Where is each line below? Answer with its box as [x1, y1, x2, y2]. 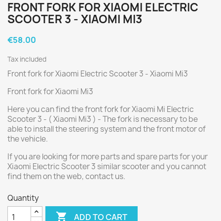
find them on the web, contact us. [7, 171, 125, 182]
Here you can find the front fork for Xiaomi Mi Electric [7, 104, 194, 114]
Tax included [7, 55, 46, 64]
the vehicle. [7, 134, 48, 144]
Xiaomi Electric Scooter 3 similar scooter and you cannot [7, 161, 206, 172]
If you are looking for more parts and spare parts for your [7, 151, 208, 162]
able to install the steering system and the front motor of [7, 124, 206, 134]
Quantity [7, 193, 39, 203]
